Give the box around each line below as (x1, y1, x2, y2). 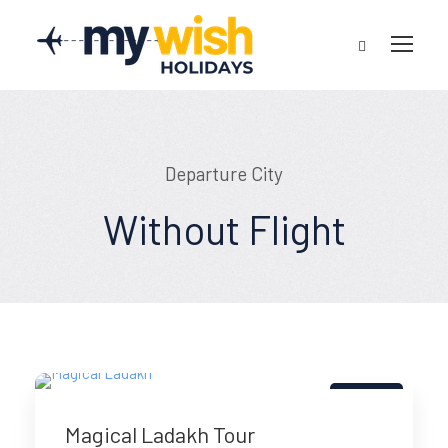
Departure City (165, 162, 283, 185)
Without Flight (102, 205, 346, 253)
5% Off (346, 392, 387, 409)
